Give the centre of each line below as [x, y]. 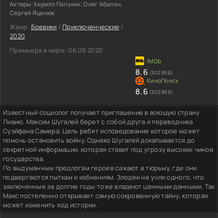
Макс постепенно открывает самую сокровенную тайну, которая [106, 195]
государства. [24, 158]
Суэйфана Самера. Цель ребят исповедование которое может [101, 131]
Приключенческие [91, 27]
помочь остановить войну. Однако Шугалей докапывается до [99, 140]
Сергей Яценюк [32, 13]
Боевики [44, 27]
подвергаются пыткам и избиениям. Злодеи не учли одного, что [104, 177]
